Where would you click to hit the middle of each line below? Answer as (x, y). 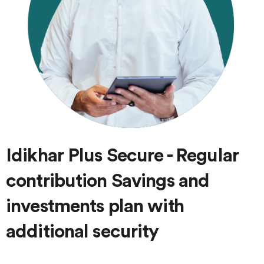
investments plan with (95, 207)
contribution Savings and (108, 181)
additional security (82, 232)
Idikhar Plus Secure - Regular (122, 156)
